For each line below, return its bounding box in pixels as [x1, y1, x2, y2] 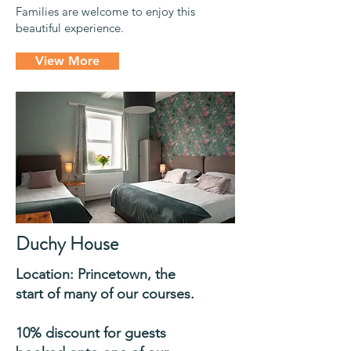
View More [35, 52, 100, 68]
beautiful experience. [16, 20, 127, 35]
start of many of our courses [16, 284, 190, 302]
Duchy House [16, 230, 118, 257]
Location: [16, 265, 78, 283]
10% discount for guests [16, 324, 166, 342]
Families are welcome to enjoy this [16, 3, 195, 19]
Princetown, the [78, 265, 175, 283]
